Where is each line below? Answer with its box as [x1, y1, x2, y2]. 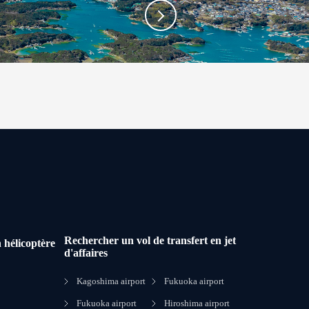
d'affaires [64, 247, 108, 259]
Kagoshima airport [77, 276, 146, 286]
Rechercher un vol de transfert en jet [64, 235, 237, 246]
